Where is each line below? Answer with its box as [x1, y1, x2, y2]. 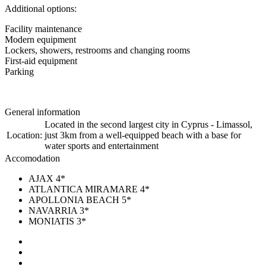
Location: [7, 129, 42, 140]
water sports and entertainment [45, 140, 159, 151]
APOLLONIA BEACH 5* [28, 194, 131, 205]
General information [5, 106, 80, 117]
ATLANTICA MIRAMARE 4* [28, 183, 150, 194]
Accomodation [5, 153, 60, 163]
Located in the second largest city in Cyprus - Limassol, [45, 119, 252, 129]
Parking [5, 66, 34, 77]
